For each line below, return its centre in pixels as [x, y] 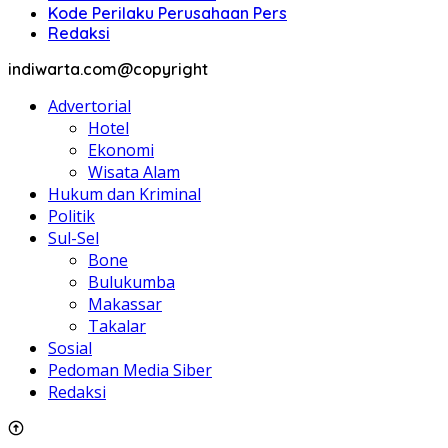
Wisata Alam [134, 172]
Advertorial [89, 106]
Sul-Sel [73, 238]
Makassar [125, 304]
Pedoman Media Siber [130, 370]
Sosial [70, 348]
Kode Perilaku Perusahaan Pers [167, 13]
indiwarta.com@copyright [108, 69]
